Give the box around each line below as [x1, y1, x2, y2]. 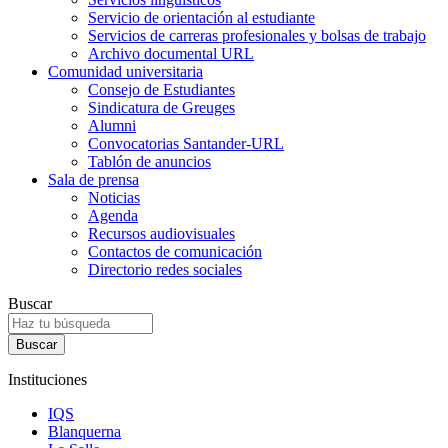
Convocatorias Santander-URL [88, 134, 284, 152]
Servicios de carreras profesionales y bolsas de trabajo [88, 26, 426, 44]
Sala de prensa [48, 170, 139, 188]
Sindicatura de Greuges [88, 98, 235, 116]
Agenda [88, 206, 138, 224]
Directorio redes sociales [88, 260, 242, 278]
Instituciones [8, 370, 87, 388]
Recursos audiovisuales [88, 224, 235, 242]
